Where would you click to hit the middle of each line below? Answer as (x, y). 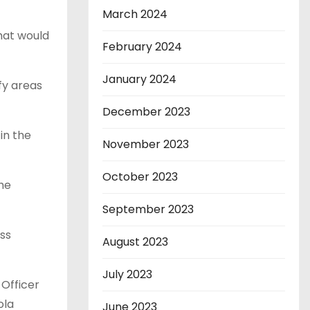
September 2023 (148, 210)
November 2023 (146, 145)
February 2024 (142, 47)
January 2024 (139, 80)
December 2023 (146, 112)
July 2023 (127, 275)
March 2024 (135, 15)
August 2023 (135, 242)
